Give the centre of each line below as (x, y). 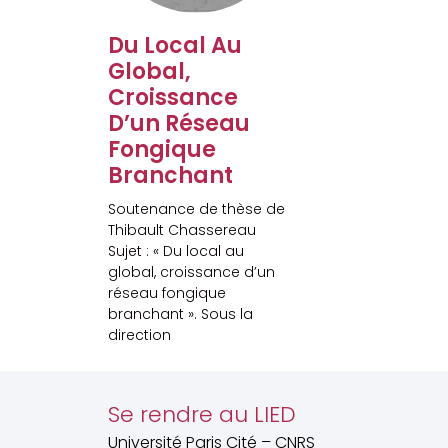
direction (139, 335)
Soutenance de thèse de (196, 209)
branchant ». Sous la (180, 314)
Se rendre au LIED (201, 414)
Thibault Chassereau (181, 230)
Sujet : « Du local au (175, 251)
